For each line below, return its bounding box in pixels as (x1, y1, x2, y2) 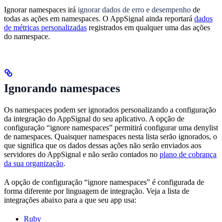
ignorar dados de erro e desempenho (78, 5, 191, 14)
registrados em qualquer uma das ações (87, 23, 210, 32)
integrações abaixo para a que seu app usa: (4, 195, 136, 204)
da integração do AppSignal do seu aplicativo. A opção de (4, 114, 184, 123)
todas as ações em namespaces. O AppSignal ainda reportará (4, 14, 194, 23)
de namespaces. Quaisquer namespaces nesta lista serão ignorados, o (4, 132, 217, 141)
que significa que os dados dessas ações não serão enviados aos (4, 141, 201, 150)
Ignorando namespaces (4, 81, 120, 95)
